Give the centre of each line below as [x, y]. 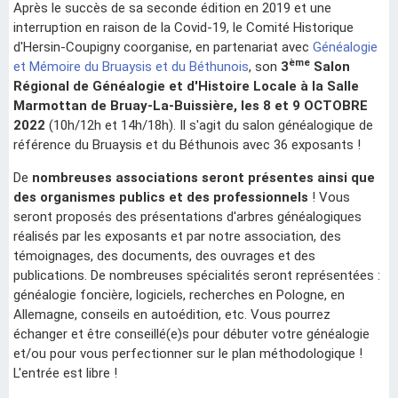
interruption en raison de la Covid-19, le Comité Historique [183, 27]
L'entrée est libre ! [65, 373]
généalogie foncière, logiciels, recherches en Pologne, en [179, 295]
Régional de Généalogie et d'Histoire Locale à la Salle [186, 86]
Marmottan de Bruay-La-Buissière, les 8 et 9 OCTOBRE [191, 105]
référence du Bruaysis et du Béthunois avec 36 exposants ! [187, 144]
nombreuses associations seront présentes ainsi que [203, 177]
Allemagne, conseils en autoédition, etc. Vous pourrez [172, 314]
